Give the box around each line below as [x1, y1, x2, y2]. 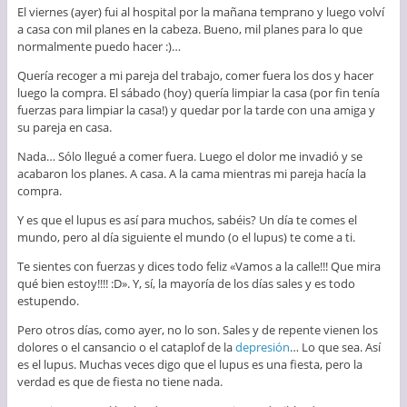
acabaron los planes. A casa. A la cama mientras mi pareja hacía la [16, 165, 366, 183]
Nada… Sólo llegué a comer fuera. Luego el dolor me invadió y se [16, 148, 362, 165]
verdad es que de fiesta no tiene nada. [16, 373, 223, 391]
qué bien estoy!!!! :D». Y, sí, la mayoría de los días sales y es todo [16, 275, 355, 293]
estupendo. [16, 293, 79, 310]
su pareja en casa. [16, 119, 112, 136]
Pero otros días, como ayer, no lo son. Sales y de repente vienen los [16, 322, 378, 339]
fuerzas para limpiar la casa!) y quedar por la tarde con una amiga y [16, 102, 375, 119]
